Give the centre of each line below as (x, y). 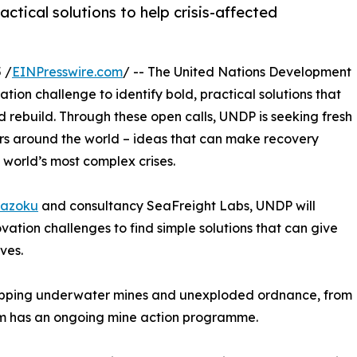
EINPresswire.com (67, 72)
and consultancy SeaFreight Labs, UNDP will (177, 206)
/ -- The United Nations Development (237, 72)
